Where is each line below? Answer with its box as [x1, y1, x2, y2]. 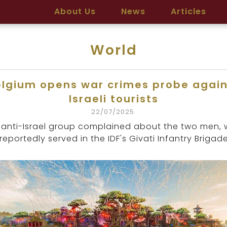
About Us [54, 6, 96, 17]
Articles [171, 6, 206, 17]
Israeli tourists [68, 92, 159, 106]
